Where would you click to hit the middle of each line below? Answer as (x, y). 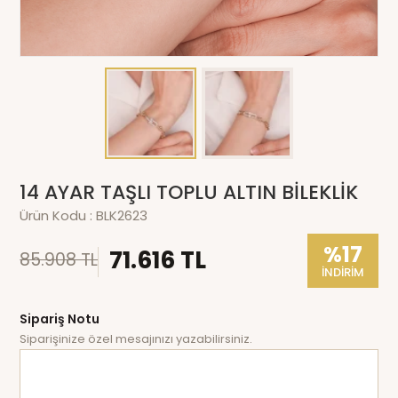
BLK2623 (122, 215)
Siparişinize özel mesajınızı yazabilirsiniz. (136, 338)
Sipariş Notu (60, 318)
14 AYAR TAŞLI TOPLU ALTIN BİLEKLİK (189, 192)
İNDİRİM (342, 272)
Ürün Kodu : (58, 215)
